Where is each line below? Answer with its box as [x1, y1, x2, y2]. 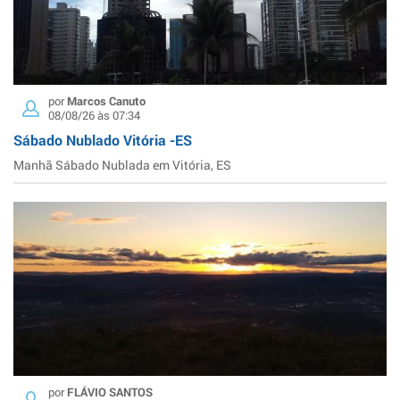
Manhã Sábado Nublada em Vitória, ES [13, 155, 231, 173]
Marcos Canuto [67, 93, 146, 108]
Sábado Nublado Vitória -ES [13, 129, 192, 149]
